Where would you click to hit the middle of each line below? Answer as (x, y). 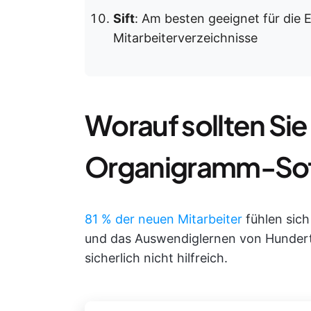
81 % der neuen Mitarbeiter (163, 219)
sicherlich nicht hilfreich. (156, 258)
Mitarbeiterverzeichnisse (185, 38)
